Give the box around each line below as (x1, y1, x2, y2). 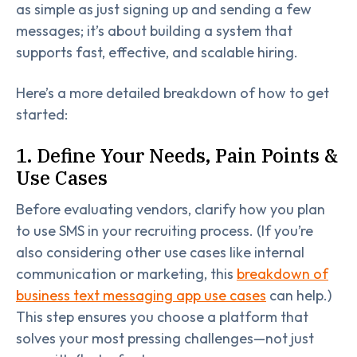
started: (16, 105, 68, 124)
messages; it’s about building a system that (16, 22, 292, 41)
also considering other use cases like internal (16, 243, 304, 262)
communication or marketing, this (16, 265, 237, 284)
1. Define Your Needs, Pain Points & (16, 143, 338, 169)
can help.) (266, 286, 331, 305)
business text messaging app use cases (16, 286, 266, 305)
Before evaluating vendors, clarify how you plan (16, 200, 325, 219)
